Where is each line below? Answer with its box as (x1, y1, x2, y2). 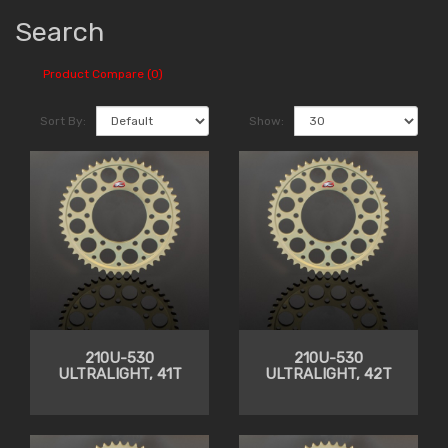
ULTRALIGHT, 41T (57, 365, 182, 384)
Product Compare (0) (43, 66, 163, 81)
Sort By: (40, 114, 86, 129)
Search (15, 16, 104, 49)
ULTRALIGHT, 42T (265, 365, 392, 384)
